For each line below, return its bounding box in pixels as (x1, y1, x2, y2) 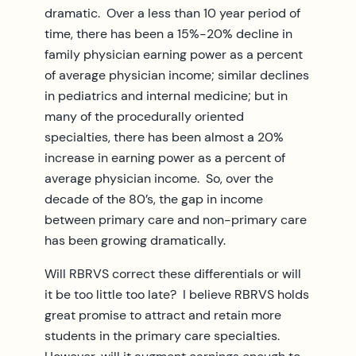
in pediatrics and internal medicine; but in (44, 87, 288, 104)
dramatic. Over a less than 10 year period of (44, 4, 300, 21)
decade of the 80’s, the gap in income (44, 190, 263, 207)
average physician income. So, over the (44, 169, 273, 187)
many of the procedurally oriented (44, 107, 244, 125)
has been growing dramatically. (44, 231, 226, 249)
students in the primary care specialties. (44, 327, 283, 344)
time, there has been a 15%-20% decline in (44, 25, 292, 42)
